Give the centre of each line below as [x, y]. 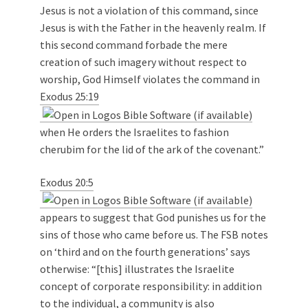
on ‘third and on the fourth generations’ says [145, 252]
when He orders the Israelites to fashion [134, 132]
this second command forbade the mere [134, 45]
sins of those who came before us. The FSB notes [154, 235]
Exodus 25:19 [69, 97]
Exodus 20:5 [67, 182]
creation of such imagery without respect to [143, 62]
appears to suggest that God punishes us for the [153, 218]
